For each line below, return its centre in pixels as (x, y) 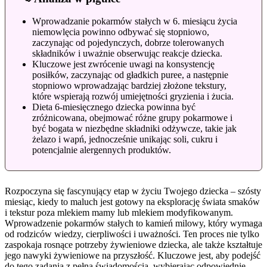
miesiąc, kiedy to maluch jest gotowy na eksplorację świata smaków (132, 202)
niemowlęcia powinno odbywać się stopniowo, (121, 32)
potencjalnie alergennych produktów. (102, 150)
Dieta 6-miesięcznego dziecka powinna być (114, 107)
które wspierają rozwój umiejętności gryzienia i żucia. (133, 97)
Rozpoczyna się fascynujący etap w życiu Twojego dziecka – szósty (133, 191)
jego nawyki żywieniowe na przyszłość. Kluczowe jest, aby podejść (133, 256)
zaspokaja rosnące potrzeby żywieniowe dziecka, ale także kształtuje (133, 245)
